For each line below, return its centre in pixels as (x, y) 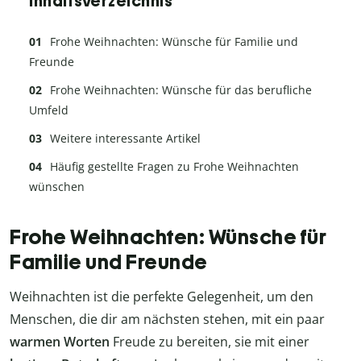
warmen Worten (60, 342)
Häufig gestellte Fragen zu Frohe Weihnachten (174, 166)
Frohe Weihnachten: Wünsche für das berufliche (181, 89)
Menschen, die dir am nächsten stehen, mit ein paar (167, 320)
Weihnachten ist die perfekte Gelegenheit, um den (162, 297)
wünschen (57, 186)
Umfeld (49, 110)
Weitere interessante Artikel (125, 138)
